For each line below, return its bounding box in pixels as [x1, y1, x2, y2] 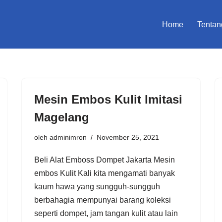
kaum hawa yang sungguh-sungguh [34, 182, 160, 191]
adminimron [50, 133, 87, 141]
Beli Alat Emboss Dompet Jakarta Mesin [34, 155, 175, 164]
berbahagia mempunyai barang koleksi [34, 195, 171, 204]
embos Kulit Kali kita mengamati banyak [34, 168, 175, 177]
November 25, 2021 [97, 133, 159, 141]
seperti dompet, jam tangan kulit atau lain [34, 209, 178, 218]
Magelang [34, 110, 89, 124]
